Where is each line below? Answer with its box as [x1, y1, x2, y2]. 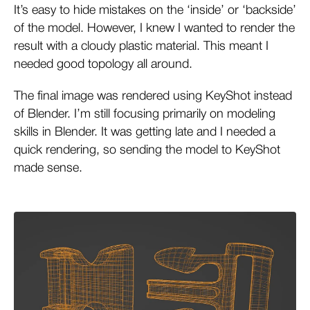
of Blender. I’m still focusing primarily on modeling [14, 108, 275, 120]
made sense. [14, 162, 82, 174]
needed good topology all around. [14, 58, 192, 70]
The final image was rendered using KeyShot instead [14, 90, 292, 102]
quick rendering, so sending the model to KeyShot [14, 144, 280, 156]
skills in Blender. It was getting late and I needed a [14, 126, 275, 138]
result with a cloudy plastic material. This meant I [14, 40, 268, 52]
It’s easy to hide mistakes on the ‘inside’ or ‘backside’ [14, 4, 296, 16]
